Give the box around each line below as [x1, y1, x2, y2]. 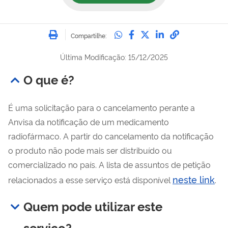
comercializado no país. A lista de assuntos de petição [8, 158, 211, 170]
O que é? [23, 70, 74, 88]
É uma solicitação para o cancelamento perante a [8, 101, 195, 113]
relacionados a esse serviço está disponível [8, 174, 173, 185]
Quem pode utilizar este [23, 197, 162, 214]
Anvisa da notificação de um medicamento [8, 116, 169, 127]
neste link [173, 173, 215, 185]
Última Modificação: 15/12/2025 [60, 51, 168, 62]
